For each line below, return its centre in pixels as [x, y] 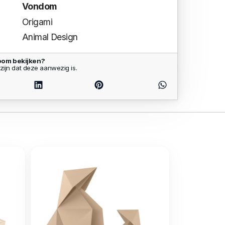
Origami [37, 22]
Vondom [39, 7]
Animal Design [50, 37]
